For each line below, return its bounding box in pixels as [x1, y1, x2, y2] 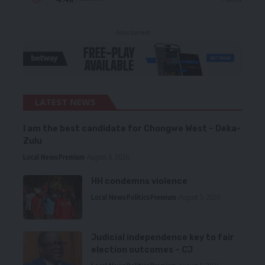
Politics [127, 193, 150, 202]
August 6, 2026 [87, 153, 129, 162]
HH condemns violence [91, 176, 188, 187]
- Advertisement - [112, 29, 153, 37]
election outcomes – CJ [91, 245, 193, 256]
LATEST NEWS [35, 96, 96, 108]
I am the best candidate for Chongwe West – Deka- [23, 124, 241, 134]
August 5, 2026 [179, 193, 220, 202]
